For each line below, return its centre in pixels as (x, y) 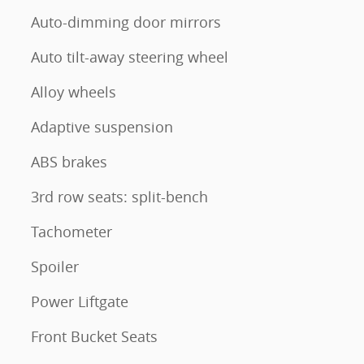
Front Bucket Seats (94, 336)
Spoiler (55, 266)
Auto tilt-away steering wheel (130, 57)
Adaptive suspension (102, 127)
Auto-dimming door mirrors (126, 22)
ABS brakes (69, 162)
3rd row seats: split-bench (119, 197)
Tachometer (71, 232)
